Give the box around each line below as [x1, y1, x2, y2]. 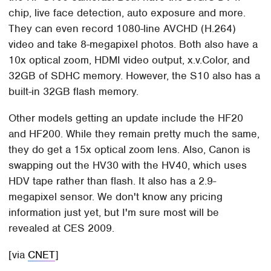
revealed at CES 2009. [8, 221, 115, 235]
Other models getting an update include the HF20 [8, 111, 244, 125]
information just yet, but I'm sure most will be [8, 205, 220, 219]
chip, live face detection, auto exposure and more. [8, 5, 246, 19]
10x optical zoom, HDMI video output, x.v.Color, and [8, 53, 250, 67]
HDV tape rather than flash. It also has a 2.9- [8, 174, 217, 188]
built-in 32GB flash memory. [8, 84, 139, 98]
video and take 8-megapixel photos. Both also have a [8, 37, 258, 51]
